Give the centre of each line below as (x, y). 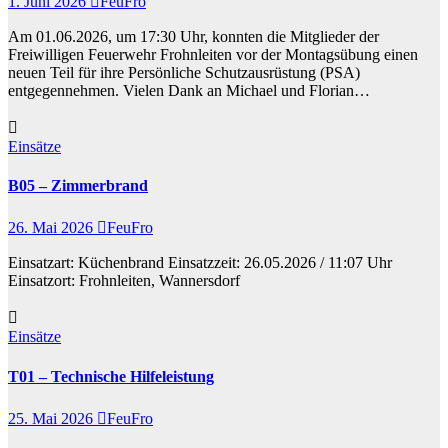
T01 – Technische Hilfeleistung (111, 376)
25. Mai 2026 (52, 418)
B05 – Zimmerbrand (78, 186)
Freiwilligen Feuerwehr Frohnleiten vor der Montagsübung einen (213, 54)
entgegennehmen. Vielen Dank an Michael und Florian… (189, 90)
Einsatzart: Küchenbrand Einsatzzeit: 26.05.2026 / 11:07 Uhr (200, 263)
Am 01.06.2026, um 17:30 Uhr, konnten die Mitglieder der (193, 36)
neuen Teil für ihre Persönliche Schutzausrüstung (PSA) (184, 72)
